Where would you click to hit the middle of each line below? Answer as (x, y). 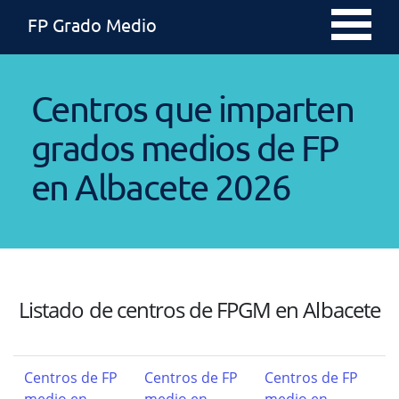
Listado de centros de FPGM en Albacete (199, 309)
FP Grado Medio (92, 24)
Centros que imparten (192, 108)
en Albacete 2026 (161, 186)
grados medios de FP (185, 147)
